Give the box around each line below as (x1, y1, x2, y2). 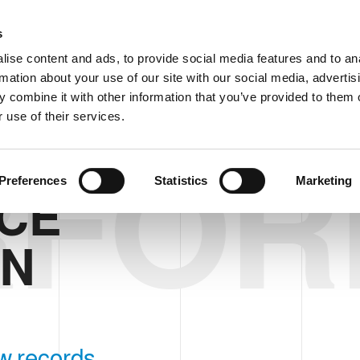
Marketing (295, 173, 353, 187)
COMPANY (97, 72, 149, 84)
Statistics (154, 173, 208, 187)
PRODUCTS (174, 72, 231, 84)
